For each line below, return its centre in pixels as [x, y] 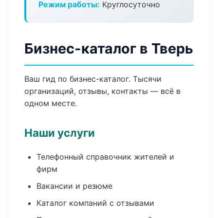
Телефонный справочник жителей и [105, 157]
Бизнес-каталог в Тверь [109, 48]
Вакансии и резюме [74, 186]
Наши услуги [60, 133]
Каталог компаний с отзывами [95, 203]
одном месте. [51, 103]
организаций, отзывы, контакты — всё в [102, 91]
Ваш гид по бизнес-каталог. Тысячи [93, 79]
